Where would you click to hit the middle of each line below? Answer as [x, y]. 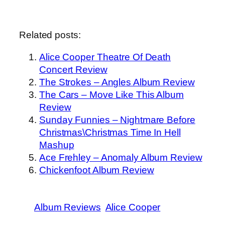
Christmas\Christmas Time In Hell [110, 132]
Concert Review [73, 69]
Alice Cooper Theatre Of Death [105, 57]
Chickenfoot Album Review [97, 170]
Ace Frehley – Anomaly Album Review [121, 157]
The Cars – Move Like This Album [111, 94]
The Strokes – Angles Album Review [117, 82]
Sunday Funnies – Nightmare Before [117, 120]
